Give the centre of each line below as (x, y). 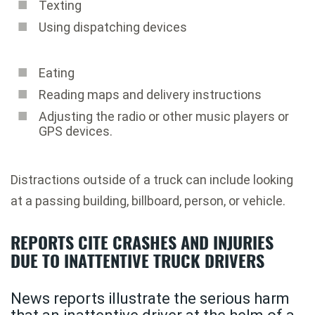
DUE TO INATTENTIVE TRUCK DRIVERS (137, 260)
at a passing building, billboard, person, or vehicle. (148, 200)
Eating (57, 72)
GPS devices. (76, 131)
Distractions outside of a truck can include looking (152, 179)
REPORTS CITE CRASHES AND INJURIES (142, 242)
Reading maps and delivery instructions (150, 94)
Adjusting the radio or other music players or (164, 116)
